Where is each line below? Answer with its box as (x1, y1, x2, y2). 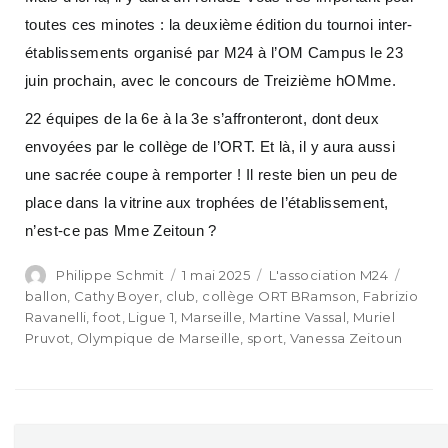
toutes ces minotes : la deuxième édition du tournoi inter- (25, 15, 413, 33)
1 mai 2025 (182, 266, 251, 283)
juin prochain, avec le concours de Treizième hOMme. (25, 71, 397, 89)
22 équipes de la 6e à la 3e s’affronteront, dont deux (25, 109, 379, 127)
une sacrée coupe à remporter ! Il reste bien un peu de (25, 165, 398, 183)
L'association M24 (268, 266, 388, 283)
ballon (25, 287, 68, 304)
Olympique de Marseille (77, 329, 241, 346)
